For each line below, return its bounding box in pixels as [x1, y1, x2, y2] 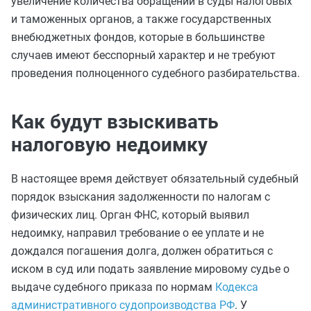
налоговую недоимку [11, 133, 208, 156]
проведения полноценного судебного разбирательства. [11, 67, 300, 80]
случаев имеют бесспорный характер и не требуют [11, 49, 276, 62]
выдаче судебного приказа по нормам [11, 280, 215, 294]
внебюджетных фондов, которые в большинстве [11, 31, 264, 44]
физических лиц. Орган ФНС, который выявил [11, 208, 249, 221]
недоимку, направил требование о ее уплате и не [11, 226, 264, 239]
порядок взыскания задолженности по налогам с [11, 190, 270, 203]
